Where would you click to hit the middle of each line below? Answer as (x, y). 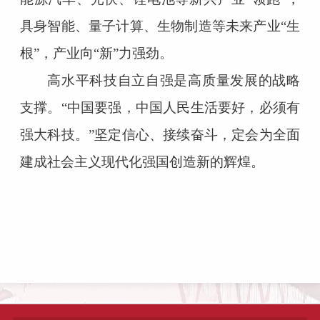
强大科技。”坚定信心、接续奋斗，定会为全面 (160, 134)
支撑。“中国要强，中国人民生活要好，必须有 (160, 107)
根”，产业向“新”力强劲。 (96, 53)
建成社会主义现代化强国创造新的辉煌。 (142, 161)
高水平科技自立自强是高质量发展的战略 (174, 80)
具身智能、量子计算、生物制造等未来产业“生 (160, 26)
